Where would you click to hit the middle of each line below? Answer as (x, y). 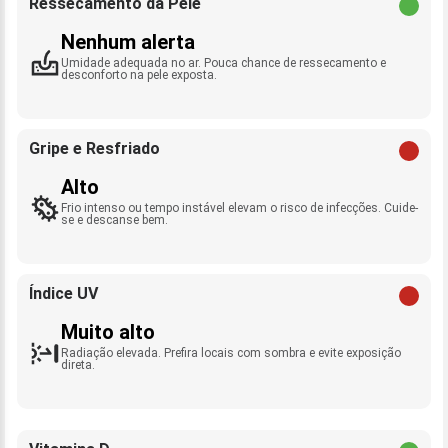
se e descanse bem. (114, 220)
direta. (78, 365)
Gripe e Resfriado (94, 148)
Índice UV (63, 293)
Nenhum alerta (128, 42)
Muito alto (108, 332)
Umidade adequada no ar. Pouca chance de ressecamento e (223, 63)
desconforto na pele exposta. (139, 75)
